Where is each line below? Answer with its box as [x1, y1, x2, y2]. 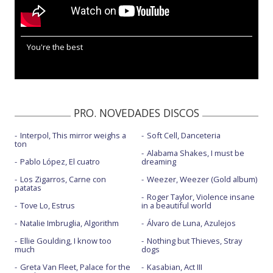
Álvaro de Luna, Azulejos [146, 218, 236, 229]
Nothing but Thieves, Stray [146, 235, 242, 246]
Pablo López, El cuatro [20, 156, 100, 167]
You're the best [27, 41, 83, 52]
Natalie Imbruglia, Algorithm [20, 218, 119, 229]
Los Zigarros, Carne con [20, 174, 106, 185]
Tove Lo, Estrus [20, 200, 75, 211]
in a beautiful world [141, 200, 211, 211]
